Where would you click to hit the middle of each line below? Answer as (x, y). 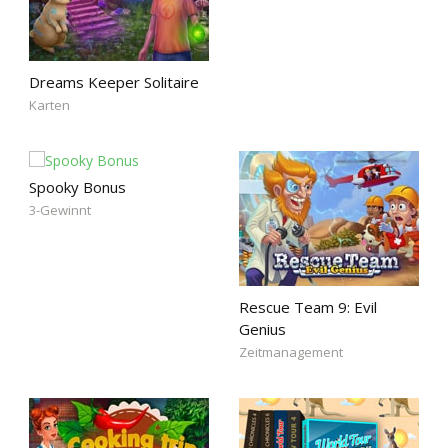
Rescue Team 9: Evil (308, 307)
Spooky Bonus (77, 187)
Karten (49, 105)
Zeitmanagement (291, 352)
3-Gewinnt (60, 210)
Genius (262, 329)
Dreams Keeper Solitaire (114, 82)
